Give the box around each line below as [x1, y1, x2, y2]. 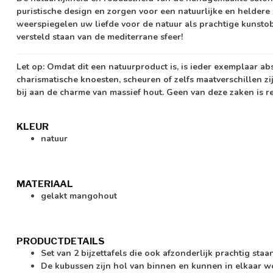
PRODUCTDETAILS [16, 235, 105, 247]
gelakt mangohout [41, 190, 117, 202]
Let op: [16, 60, 44, 73]
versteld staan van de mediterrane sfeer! [16, 30, 183, 43]
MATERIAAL [16, 177, 73, 190]
